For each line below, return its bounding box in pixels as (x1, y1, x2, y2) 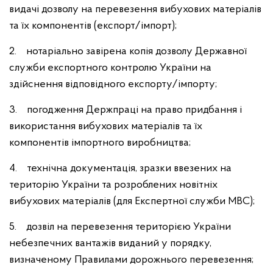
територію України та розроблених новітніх (9, 179, 218, 191)
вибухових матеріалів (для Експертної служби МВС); (9, 196, 255, 207)
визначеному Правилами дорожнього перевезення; (9, 254, 253, 266)
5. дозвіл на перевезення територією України (9, 221, 231, 233)
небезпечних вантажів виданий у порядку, (9, 238, 211, 249)
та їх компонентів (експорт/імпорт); (9, 20, 177, 32)
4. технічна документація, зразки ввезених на (9, 163, 232, 174)
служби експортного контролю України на (9, 62, 211, 74)
